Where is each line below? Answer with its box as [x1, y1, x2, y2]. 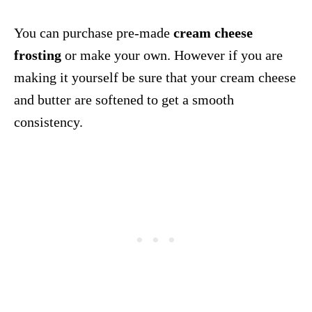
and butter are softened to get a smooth [14, 91, 234, 107]
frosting [14, 47, 61, 63]
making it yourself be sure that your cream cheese [14, 69, 296, 85]
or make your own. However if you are [61, 47, 283, 63]
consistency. [14, 114, 83, 130]
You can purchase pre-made [14, 24, 173, 40]
